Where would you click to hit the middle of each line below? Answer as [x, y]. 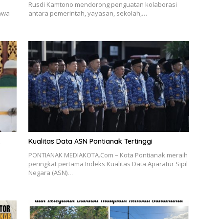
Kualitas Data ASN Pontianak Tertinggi [90, 141]
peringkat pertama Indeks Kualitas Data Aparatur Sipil [108, 164]
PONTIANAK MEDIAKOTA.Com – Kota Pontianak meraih [108, 155]
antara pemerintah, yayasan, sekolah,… [88, 13]
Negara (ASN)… [50, 172]
